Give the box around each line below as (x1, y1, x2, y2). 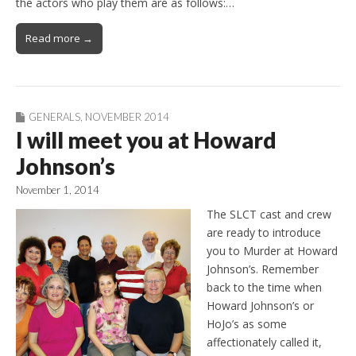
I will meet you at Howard (16, 126, 277, 153)
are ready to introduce (207, 224, 321, 240)
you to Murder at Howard (207, 242, 338, 258)
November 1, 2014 (16, 183, 99, 196)
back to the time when (207, 279, 322, 295)
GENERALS (29, 110, 80, 123)
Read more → (25, 30, 93, 45)
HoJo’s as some (207, 315, 287, 331)
